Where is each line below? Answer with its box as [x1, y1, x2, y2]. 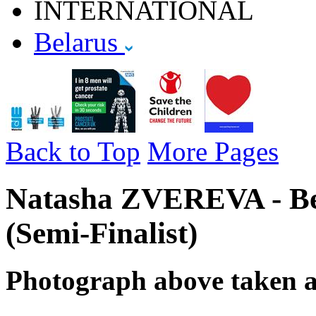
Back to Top [6, 135, 140, 166]
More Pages [147, 135, 279, 166]
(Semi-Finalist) [6, 216, 197, 250]
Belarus [34, 26, 125, 57]
